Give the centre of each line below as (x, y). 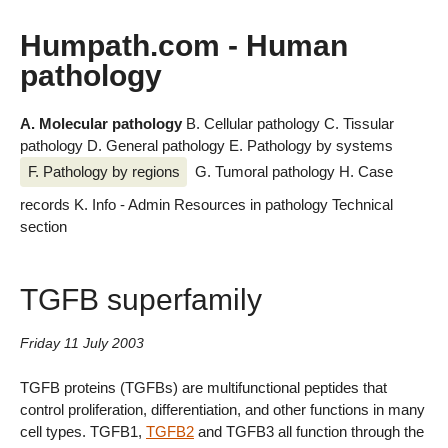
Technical (362, 205)
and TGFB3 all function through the (309, 432)
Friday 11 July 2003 (82, 344)
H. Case (365, 171)
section (43, 227)
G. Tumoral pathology (266, 171)
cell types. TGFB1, (83, 432)
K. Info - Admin (124, 205)
